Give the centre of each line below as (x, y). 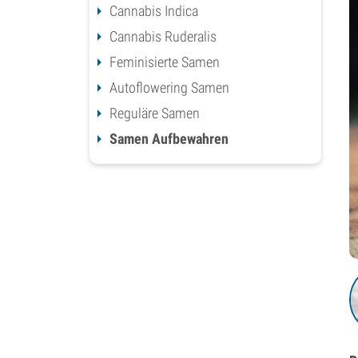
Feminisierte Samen (165, 62)
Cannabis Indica (154, 10)
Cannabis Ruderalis (163, 36)
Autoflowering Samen (169, 87)
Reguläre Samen (155, 113)
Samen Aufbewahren (169, 138)
